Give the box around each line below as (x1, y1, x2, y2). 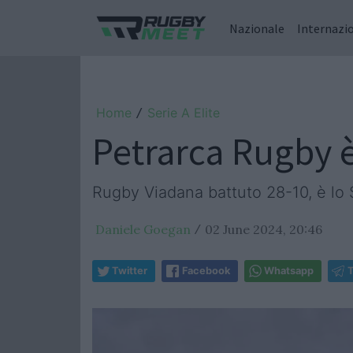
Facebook (182, 265, 230, 277)
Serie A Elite (147, 105, 220, 121)
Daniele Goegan (95, 221, 191, 237)
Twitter (112, 265, 147, 277)
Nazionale (229, 20, 284, 36)
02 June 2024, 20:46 (205, 221, 322, 237)
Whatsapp (264, 265, 314, 277)
